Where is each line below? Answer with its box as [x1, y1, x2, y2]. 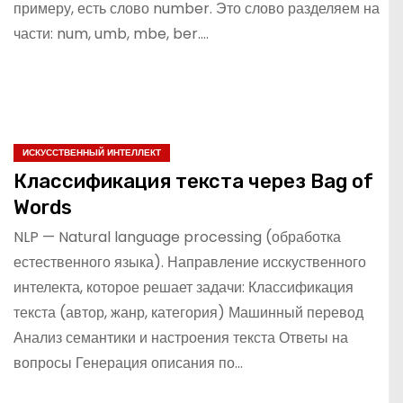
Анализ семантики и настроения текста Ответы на [13, 327, 348, 348]
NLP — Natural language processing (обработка [13, 227, 341, 247]
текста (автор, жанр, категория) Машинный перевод [13, 302, 363, 323]
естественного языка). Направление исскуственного [13, 252, 366, 273]
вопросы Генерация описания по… [13, 353, 243, 373]
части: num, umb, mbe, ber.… [13, 22, 209, 44]
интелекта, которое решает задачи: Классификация [13, 277, 354, 298]
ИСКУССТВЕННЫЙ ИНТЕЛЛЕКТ [22, 146, 161, 159]
